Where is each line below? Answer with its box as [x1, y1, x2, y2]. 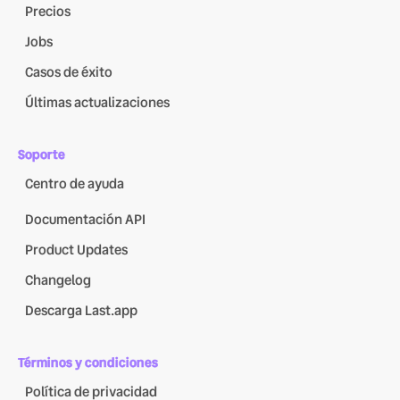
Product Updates [25, 240, 128, 261]
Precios [25, 2, 71, 22]
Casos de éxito [25, 62, 112, 83]
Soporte [18, 146, 65, 164]
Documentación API [25, 210, 146, 230]
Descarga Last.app [25, 301, 137, 321]
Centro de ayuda [25, 174, 124, 195]
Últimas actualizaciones [25, 93, 170, 113]
